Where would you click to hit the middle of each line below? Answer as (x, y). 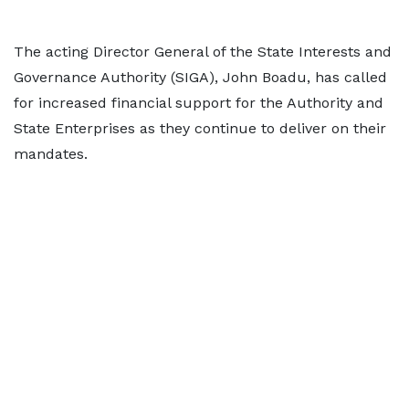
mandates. (53, 154)
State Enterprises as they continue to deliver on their (200, 128)
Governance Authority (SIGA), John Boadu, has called (200, 77)
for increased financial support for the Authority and (199, 103)
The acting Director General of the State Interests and (203, 52)
